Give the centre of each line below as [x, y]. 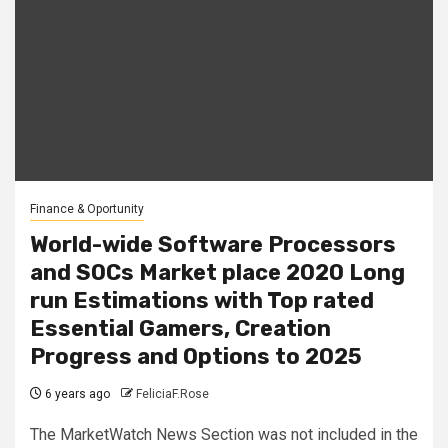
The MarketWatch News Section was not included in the [224, 434]
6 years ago [76, 393]
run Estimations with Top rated [202, 300]
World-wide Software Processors [213, 244]
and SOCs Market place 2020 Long [217, 272]
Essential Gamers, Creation [180, 328]
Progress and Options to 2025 [196, 356]
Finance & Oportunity [87, 208]
